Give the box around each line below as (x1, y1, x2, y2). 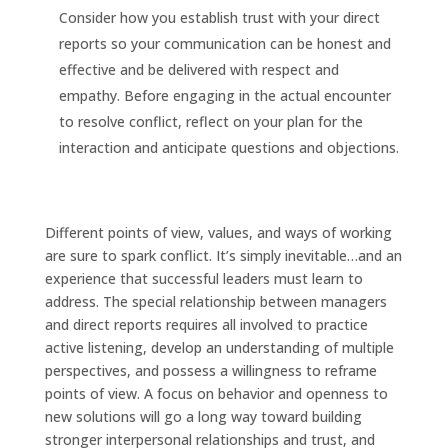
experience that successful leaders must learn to (44, 269, 363, 289)
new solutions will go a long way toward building (44, 407, 362, 427)
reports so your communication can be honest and (58, 34, 391, 54)
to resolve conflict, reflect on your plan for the (58, 112, 363, 132)
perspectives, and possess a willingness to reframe (44, 361, 377, 381)
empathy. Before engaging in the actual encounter (58, 86, 391, 106)
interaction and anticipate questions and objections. (58, 138, 399, 158)
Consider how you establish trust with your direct (58, 8, 380, 28)
